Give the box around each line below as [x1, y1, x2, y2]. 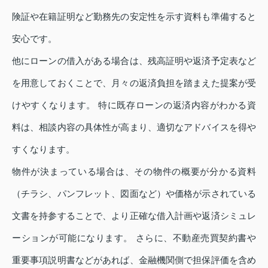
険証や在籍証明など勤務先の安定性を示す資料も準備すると [12, 11, 256, 22]
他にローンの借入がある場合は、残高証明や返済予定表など [12, 56, 256, 66]
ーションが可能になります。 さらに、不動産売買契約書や [12, 233, 256, 243]
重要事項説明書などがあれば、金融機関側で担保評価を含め [12, 255, 256, 266]
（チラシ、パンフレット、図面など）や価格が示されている [12, 188, 256, 199]
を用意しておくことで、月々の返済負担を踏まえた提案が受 [12, 78, 256, 89]
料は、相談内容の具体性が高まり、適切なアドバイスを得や [12, 122, 256, 133]
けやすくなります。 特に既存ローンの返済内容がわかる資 [12, 100, 256, 111]
